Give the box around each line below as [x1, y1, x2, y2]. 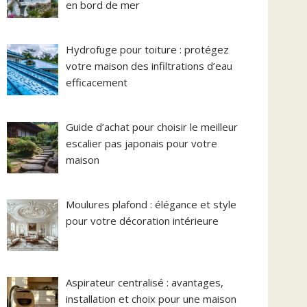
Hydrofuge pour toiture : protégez [66, 42, 230, 56]
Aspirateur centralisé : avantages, [66, 275, 224, 289]
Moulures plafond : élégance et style [66, 197, 237, 212]
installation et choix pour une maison [66, 291, 237, 306]
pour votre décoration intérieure [66, 214, 219, 228]
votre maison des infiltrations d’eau [66, 58, 233, 73]
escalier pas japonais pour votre [66, 136, 218, 150]
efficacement [66, 75, 128, 89]
